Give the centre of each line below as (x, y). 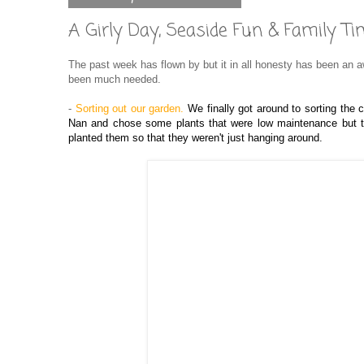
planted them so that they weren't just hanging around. (195, 137)
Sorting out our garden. (132, 108)
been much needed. (115, 79)
